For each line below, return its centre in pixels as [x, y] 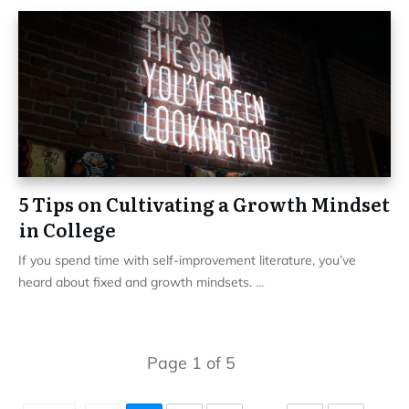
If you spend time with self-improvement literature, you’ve [187, 260]
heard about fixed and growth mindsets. [137, 282]
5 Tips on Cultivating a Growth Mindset [204, 203]
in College [68, 229]
